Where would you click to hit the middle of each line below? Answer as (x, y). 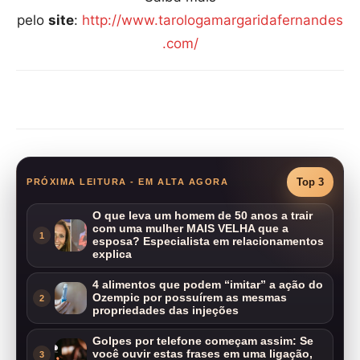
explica (112, 254)
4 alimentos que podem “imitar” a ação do (208, 284)
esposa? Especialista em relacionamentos (208, 241)
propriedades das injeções (166, 310)
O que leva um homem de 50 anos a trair (202, 215)
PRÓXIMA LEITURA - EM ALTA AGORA (128, 181)
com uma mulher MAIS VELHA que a (190, 228)
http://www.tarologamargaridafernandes (213, 20)
